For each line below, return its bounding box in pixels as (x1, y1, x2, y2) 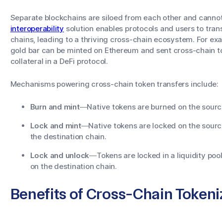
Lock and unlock (30, 151, 90, 161)
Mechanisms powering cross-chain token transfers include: (10, 79, 219, 89)
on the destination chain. (30, 162, 117, 171)
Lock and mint (30, 121, 81, 131)
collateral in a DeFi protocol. (10, 56, 108, 66)
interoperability (10, 24, 64, 34)
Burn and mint (30, 102, 80, 112)
